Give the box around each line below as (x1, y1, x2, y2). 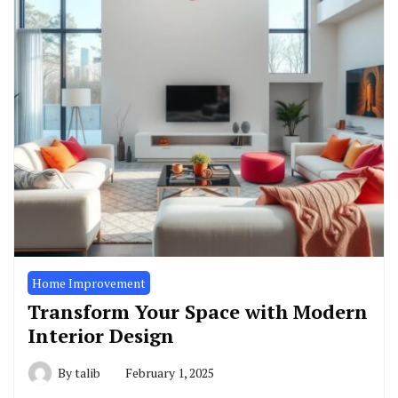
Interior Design (28, 322, 174, 348)
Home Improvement (32, 274, 146, 291)
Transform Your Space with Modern (28, 298, 368, 324)
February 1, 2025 (125, 363, 214, 381)
